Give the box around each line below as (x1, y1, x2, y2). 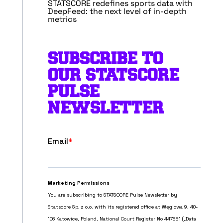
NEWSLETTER (47, 99, 164, 117)
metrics (47, 14, 77, 25)
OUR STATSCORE (47, 66, 179, 85)
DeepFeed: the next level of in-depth (47, 6, 187, 17)
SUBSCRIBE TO (47, 50, 164, 68)
